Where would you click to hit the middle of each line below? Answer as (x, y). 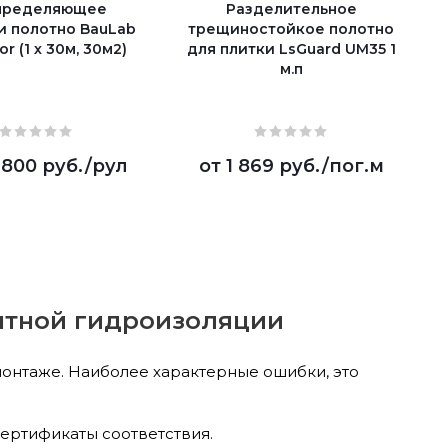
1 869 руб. (273, 165)
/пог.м (352, 165)
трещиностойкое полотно (291, 28)
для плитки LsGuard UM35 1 (291, 48)
